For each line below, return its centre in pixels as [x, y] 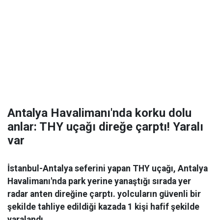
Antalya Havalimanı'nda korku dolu [99, 113]
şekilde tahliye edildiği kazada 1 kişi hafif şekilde [103, 207]
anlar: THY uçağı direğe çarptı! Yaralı [105, 127]
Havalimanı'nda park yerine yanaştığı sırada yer [99, 181]
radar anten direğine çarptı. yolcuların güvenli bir [104, 194]
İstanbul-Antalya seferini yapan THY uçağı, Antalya [108, 168]
